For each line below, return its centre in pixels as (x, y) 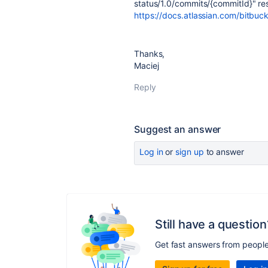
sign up (190, 152)
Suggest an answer (178, 129)
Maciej (147, 66)
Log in (151, 152)
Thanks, (150, 54)
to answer (224, 152)
